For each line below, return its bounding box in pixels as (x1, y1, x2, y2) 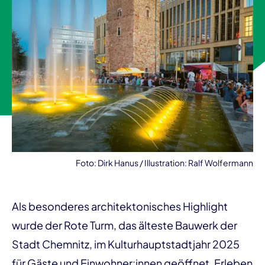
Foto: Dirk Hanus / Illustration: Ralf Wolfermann (76, 157, 253, 168)
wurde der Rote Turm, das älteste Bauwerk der (12, 218, 237, 232)
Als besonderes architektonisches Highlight (12, 199, 228, 213)
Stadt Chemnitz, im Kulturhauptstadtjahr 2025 (12, 237, 240, 251)
